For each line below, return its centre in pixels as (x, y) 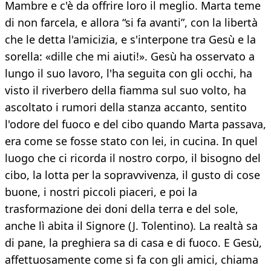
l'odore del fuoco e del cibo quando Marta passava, (135, 124)
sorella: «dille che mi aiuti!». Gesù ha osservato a (130, 57)
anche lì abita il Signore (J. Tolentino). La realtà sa (131, 226)
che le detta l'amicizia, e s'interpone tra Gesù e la (130, 40)
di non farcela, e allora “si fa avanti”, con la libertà (131, 23)
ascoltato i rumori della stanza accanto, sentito (126, 107)
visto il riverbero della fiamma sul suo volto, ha (126, 90)
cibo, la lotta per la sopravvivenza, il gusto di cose (132, 175)
